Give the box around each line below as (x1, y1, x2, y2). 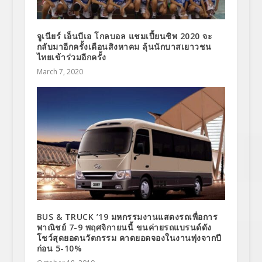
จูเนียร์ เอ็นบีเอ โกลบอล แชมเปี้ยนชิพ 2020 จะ (36, 30, 213, 42)
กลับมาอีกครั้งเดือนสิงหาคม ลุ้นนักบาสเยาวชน (36, 40, 212, 52)
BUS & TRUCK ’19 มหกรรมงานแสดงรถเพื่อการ (36, 211, 218, 223)
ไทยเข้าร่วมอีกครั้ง (36, 51, 106, 63)
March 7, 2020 (36, 66, 83, 77)
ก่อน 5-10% (36, 243, 82, 254)
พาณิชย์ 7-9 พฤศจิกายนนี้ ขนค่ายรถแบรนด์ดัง (36, 222, 212, 233)
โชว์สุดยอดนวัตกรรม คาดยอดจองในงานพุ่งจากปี (36, 232, 222, 244)
